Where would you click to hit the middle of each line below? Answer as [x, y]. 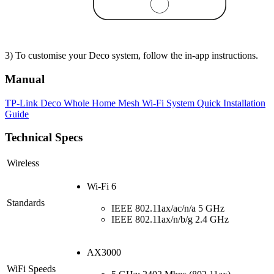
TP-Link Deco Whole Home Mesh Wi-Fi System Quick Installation [135, 103]
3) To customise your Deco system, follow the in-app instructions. [131, 56]
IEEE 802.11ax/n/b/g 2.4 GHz [170, 219]
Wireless [23, 163]
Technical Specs [44, 138]
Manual [25, 79]
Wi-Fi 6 [102, 186]
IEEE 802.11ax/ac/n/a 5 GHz [168, 208]
